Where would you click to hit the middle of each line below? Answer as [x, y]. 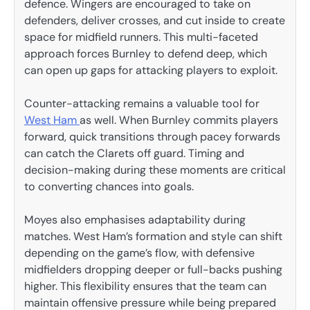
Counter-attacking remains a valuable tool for [142, 104]
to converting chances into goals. [109, 187]
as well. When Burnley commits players [179, 120]
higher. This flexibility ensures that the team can [145, 286]
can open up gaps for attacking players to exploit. [151, 71]
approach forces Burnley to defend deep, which [146, 54]
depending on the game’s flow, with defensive [139, 253]
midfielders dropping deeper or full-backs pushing [153, 270]
